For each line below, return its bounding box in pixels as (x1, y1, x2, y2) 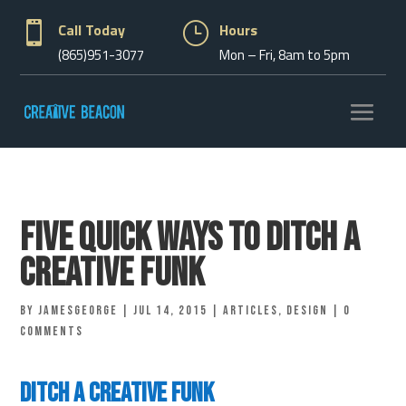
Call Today (58, 19, 126, 41)
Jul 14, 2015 (133, 303, 208, 318)
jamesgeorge (38, 303, 119, 318)
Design (286, 303, 329, 318)
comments (20, 324, 84, 339)
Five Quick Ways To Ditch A (20, 214, 361, 262)
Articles (223, 303, 279, 318)
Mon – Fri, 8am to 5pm (218, 44, 350, 65)
